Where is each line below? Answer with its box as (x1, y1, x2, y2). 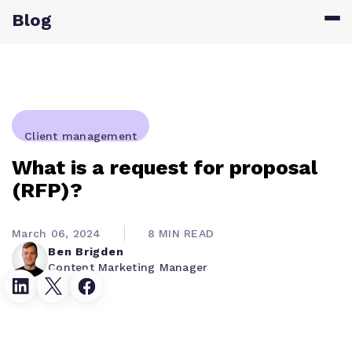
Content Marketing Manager (48, 261, 208, 273)
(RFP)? (12, 178, 82, 202)
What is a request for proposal (12, 156, 317, 179)
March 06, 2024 (12, 227, 101, 240)
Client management (24, 130, 137, 142)
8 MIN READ (147, 227, 214, 240)
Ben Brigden (48, 245, 124, 258)
